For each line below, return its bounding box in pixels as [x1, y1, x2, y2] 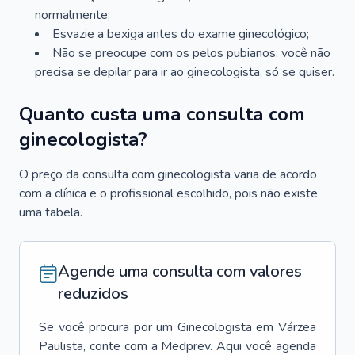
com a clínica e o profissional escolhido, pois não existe [19, 185, 318, 202]
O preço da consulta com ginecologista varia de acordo [19, 166, 317, 183]
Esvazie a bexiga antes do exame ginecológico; [52, 25, 309, 43]
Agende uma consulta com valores [58, 261, 302, 282]
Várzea [278, 319, 317, 336]
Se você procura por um [39, 319, 174, 336]
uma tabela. [19, 204, 82, 221]
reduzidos [58, 283, 128, 304]
